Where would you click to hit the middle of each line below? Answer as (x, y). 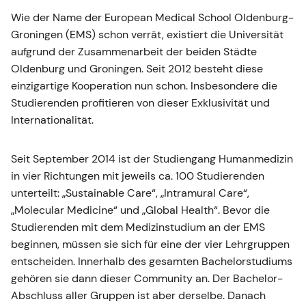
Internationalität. (52, 120)
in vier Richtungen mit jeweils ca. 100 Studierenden (138, 176)
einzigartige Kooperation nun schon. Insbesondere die (144, 85)
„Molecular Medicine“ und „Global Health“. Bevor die (140, 210)
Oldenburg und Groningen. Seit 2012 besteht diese (137, 68)
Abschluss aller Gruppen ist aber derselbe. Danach (138, 295)
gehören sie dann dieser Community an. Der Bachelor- (147, 278)
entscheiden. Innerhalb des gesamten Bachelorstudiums (152, 261)
